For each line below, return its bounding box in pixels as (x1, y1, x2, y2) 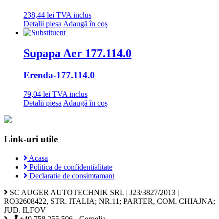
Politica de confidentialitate (27, 163, 112, 172)
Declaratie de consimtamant (27, 172, 114, 180)
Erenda (23, 69, 53, 80)
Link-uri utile (4, 134, 58, 145)
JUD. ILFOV (4, 206, 46, 215)
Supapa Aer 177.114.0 (23, 47, 131, 60)
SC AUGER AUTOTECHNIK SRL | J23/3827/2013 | (8, 188, 179, 197)
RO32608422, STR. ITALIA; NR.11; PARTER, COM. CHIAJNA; (4, 197, 215, 206)
